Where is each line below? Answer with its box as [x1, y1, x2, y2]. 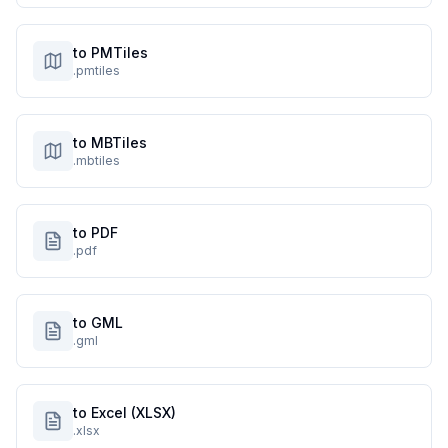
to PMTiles [73, 44, 148, 61]
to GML [73, 314, 123, 331]
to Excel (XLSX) [73, 404, 176, 421]
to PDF [73, 224, 118, 241]
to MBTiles [73, 134, 147, 151]
